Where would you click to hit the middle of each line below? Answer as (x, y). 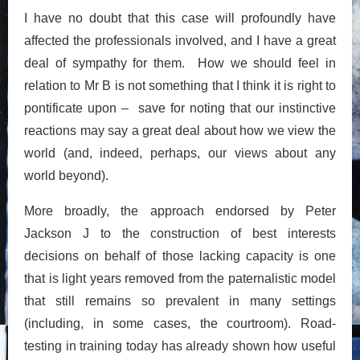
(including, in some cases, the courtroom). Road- (180, 323)
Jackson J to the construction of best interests (180, 233)
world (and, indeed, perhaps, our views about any (180, 153)
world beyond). (66, 175)
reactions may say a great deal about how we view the (180, 130)
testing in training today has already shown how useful (180, 346)
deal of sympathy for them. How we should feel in (180, 63)
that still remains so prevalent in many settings (180, 301)
